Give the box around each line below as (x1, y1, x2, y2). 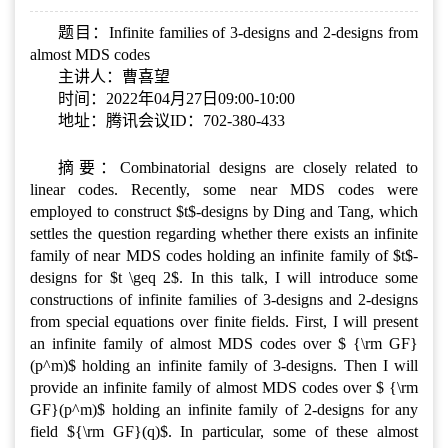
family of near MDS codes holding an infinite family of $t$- (30, 246, 418, 264)
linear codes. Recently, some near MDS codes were (30, 180, 418, 198)
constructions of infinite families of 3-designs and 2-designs (30, 290, 418, 308)
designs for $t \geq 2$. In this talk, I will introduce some (30, 268, 418, 286)
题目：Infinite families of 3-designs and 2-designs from (58, 23, 418, 41)
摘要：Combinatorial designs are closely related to (58, 158, 418, 176)
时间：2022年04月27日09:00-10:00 (58, 89, 295, 107)
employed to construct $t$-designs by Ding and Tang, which (30, 202, 418, 220)
